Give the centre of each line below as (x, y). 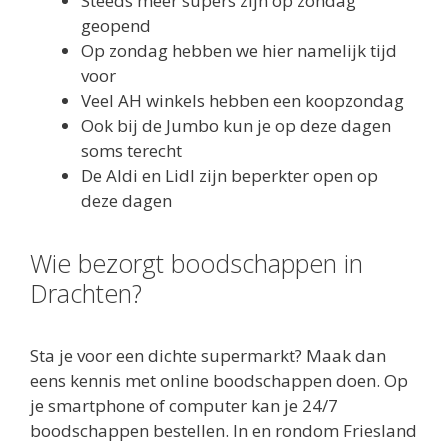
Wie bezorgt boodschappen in (196, 262)
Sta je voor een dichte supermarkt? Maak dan (208, 355)
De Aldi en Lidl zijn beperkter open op (229, 175)
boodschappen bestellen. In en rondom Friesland (223, 430)
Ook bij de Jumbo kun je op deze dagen (236, 125)
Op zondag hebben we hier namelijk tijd (239, 50)
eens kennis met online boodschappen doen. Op (219, 380)
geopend (116, 25)
